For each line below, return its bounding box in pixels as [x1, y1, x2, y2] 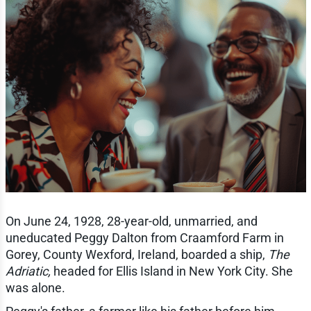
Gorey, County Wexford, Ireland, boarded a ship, [5, 246, 268, 262]
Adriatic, [5, 263, 51, 278]
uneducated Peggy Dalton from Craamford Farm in [5, 230, 284, 245]
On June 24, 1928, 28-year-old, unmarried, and [5, 213, 258, 228]
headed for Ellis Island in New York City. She [50, 263, 293, 278]
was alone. [5, 280, 65, 295]
